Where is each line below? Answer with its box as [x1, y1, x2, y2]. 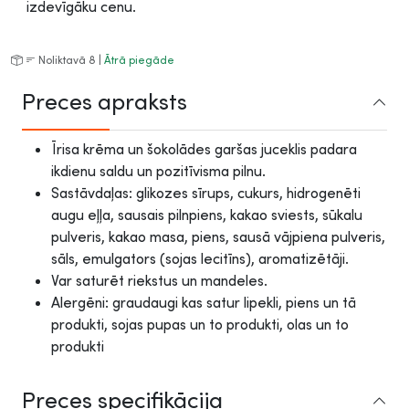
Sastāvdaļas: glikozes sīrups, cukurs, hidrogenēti [51, 184, 361, 202]
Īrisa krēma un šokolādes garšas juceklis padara [51, 140, 357, 158]
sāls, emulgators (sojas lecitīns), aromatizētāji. [51, 249, 349, 267]
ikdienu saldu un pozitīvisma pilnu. [51, 162, 266, 180]
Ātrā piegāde [104, 53, 174, 67]
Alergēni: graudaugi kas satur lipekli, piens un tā [51, 293, 356, 311]
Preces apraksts [22, 86, 187, 116]
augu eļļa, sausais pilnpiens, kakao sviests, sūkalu [51, 205, 362, 224]
